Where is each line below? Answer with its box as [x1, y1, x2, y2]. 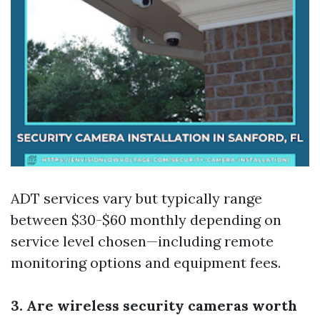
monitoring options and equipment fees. [11, 254, 281, 271]
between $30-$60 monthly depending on [11, 211, 281, 229]
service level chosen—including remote [11, 232, 274, 250]
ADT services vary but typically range [11, 189, 262, 207]
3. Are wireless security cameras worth [11, 296, 297, 314]
